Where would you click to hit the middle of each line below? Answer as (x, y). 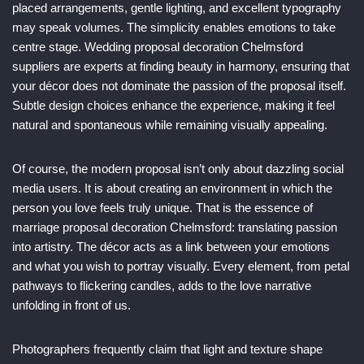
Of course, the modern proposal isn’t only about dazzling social (178, 169)
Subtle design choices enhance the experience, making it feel (173, 105)
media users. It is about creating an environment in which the (172, 188)
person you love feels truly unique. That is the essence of (162, 208)
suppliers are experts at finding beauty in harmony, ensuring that (181, 66)
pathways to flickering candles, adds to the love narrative (162, 286)
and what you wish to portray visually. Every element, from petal (181, 266)
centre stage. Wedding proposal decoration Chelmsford (158, 47)
